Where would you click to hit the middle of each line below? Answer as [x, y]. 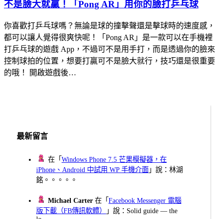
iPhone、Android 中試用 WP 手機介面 [92, 169]
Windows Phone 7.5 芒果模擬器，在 [114, 159]
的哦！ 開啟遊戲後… [40, 73]
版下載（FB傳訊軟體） [71, 210]
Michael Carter [70, 200]
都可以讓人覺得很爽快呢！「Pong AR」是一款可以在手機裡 [108, 38]
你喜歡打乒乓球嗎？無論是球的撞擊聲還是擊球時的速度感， [109, 26]
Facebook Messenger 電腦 [145, 200]
